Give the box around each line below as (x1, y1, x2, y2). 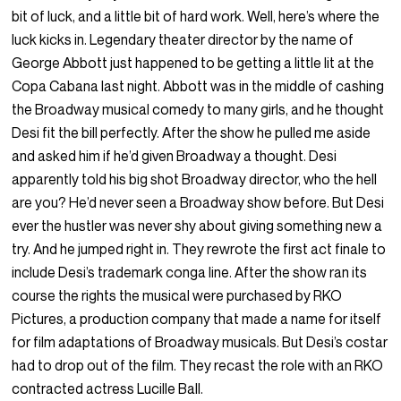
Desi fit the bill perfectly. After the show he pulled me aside (12, 124, 371, 142)
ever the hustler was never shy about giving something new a (12, 217, 383, 235)
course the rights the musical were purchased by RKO (12, 286, 343, 305)
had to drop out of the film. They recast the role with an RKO (12, 356, 384, 375)
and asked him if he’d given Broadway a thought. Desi (12, 147, 337, 166)
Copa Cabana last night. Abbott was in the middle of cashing (12, 77, 385, 96)
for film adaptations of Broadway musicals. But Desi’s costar (12, 333, 388, 352)
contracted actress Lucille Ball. (12, 380, 204, 398)
